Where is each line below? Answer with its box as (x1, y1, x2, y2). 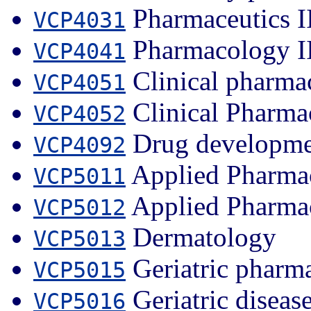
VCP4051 (33, 69, 126, 95)
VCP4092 (33, 132, 126, 158)
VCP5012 (33, 194, 126, 220)
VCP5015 (33, 257, 126, 283)
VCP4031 (33, 7, 126, 33)
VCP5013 (33, 226, 126, 251)
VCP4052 (33, 101, 126, 126)
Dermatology (126, 221, 276, 252)
